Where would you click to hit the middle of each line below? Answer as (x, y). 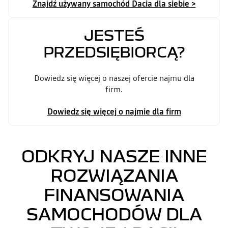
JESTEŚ (114, 35)
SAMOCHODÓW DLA (114, 213)
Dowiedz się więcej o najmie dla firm (114, 111)
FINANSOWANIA (114, 194)
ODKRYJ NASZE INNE (114, 155)
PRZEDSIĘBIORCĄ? (114, 51)
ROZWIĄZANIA (114, 175)
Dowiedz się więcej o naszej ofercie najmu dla (114, 78)
